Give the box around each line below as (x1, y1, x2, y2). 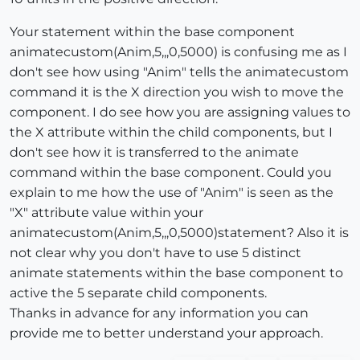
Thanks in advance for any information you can (10, 305, 309, 321)
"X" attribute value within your (10, 205, 203, 221)
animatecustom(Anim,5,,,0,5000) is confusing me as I (10, 44, 347, 60)
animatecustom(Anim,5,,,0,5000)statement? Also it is (10, 225, 349, 241)
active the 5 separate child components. (10, 285, 267, 301)
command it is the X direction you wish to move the (10, 84, 344, 100)
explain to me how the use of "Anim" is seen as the (10, 185, 333, 201)
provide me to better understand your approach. (10, 325, 323, 342)
